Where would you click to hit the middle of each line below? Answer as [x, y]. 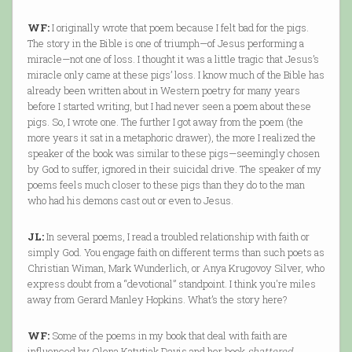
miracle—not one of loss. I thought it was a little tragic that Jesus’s [173, 59]
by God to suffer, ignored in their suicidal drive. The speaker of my [174, 169]
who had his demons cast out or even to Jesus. [130, 201]
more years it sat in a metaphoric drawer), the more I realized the [171, 138]
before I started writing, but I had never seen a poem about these [169, 106]
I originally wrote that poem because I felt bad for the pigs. [179, 28]
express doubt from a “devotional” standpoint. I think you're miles [171, 284]
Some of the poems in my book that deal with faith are [168, 336]
